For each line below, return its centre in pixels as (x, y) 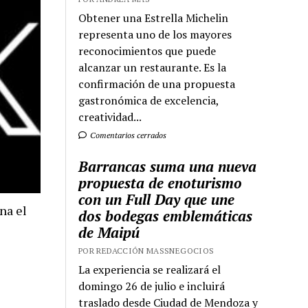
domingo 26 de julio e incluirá (152, 286)
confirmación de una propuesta (157, 84)
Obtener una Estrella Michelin (154, 18)
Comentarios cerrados (128, 135)
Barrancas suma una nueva (168, 167)
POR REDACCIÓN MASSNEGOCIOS (146, 251)
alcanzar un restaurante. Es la (153, 68)
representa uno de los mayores (155, 35)
